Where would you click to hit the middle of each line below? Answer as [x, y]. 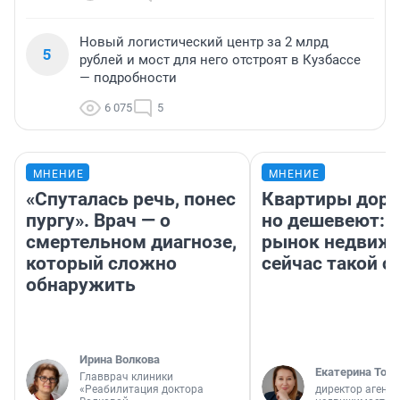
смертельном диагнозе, [131, 242]
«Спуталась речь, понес [131, 199]
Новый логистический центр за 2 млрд [204, 42]
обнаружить [81, 284]
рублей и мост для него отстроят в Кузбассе [220, 59]
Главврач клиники [126, 376]
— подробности [128, 77]
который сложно [101, 263]
